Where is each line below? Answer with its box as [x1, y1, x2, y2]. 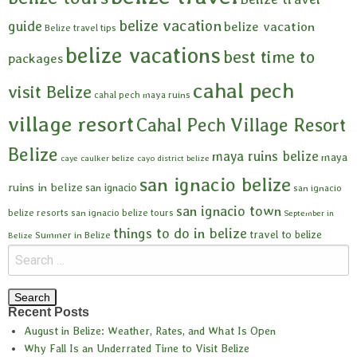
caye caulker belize [61, 153, 135, 164]
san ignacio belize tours [71, 207, 174, 219]
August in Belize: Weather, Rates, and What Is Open [24, 324, 276, 338]
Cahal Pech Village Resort [136, 114, 346, 137]
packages [8, 50, 63, 67]
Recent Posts [8, 305, 89, 320]
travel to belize [249, 228, 322, 241]
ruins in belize [8, 180, 83, 195]
